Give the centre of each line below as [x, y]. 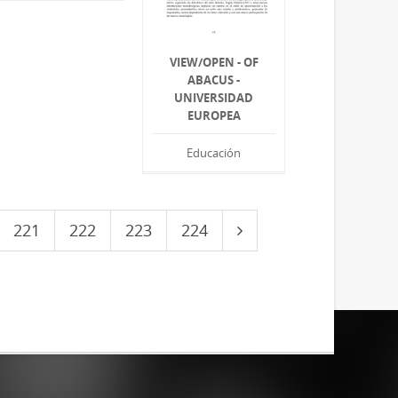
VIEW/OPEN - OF [214, 63]
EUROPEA [214, 116]
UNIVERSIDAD [214, 98]
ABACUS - [214, 80]
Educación [214, 153]
